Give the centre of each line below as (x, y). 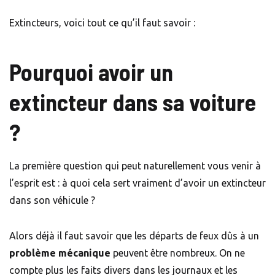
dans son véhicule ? (53, 200)
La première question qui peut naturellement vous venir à (135, 166)
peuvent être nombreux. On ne (178, 253)
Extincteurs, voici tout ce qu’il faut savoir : (103, 23)
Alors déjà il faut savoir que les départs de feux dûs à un (134, 236)
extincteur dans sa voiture (133, 102)
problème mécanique (60, 253)
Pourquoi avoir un (91, 72)
